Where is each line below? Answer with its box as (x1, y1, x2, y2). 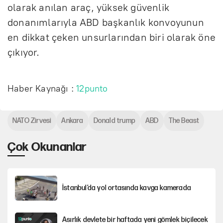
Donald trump (93, 116, 136, 125)
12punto (76, 83, 108, 94)
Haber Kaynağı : (7, 83, 77, 94)
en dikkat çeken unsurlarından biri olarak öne (7, 31, 216, 43)
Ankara (61, 116, 84, 125)
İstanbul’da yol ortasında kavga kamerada (62, 184, 191, 193)
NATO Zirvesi (12, 116, 52, 125)
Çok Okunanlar (7, 139, 87, 154)
